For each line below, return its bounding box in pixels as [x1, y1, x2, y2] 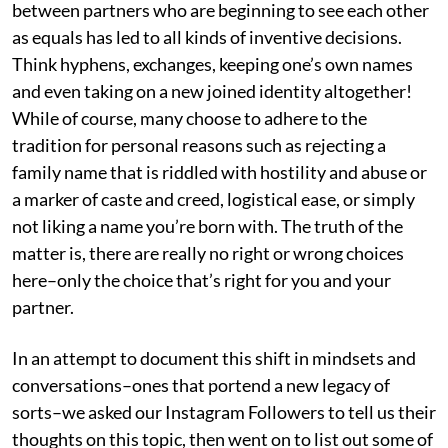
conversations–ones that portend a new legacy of [12, 373, 390, 396]
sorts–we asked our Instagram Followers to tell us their [12, 400, 436, 423]
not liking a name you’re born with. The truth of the [12, 214, 403, 237]
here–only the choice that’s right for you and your [12, 268, 391, 291]
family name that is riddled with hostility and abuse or [12, 160, 427, 183]
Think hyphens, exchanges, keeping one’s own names [12, 52, 413, 75]
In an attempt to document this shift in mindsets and [12, 346, 416, 369]
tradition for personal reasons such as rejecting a [12, 133, 386, 156]
